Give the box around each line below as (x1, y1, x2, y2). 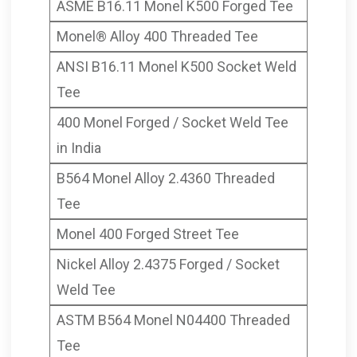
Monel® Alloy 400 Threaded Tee (56, 28, 258, 45)
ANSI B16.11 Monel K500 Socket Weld (56, 58, 296, 76)
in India (56, 139, 101, 157)
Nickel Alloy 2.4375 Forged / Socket (56, 256, 280, 273)
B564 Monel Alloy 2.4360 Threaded (56, 170, 275, 187)
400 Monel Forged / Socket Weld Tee (56, 114, 288, 131)
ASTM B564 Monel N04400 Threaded (56, 312, 290, 329)
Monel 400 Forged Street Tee (56, 226, 239, 243)
